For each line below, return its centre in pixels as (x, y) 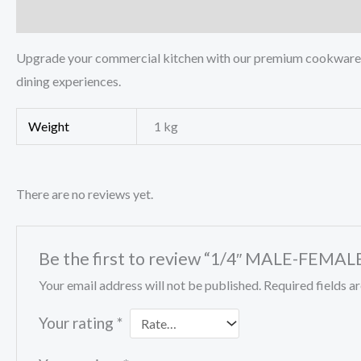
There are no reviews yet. (85, 193)
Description (52, 15)
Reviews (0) (289, 15)
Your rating (77, 322)
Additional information (171, 15)
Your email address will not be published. (149, 284)
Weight (49, 127)
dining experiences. (68, 81)
